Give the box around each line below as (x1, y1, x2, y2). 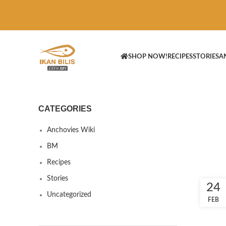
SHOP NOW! (128, 53, 167, 60)
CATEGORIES (38, 104, 92, 113)
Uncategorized (47, 191, 91, 198)
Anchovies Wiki (47, 127, 95, 134)
